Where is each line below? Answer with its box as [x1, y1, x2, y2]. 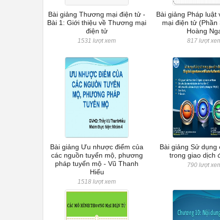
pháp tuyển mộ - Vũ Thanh [55, 160, 139, 167]
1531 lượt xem [78, 37, 116, 44]
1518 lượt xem [78, 178, 116, 185]
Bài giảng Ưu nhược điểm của [50, 143, 144, 151]
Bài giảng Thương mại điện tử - [48, 10, 146, 18]
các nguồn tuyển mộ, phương [51, 151, 143, 159]
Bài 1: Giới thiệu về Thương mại [47, 19, 147, 27]
